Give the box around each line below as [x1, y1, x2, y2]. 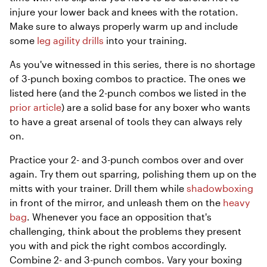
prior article [10, 101, 61, 113]
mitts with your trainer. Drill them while [10, 182, 187, 194]
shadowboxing [187, 182, 253, 194]
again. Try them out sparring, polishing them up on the [10, 167, 256, 179]
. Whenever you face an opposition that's [27, 210, 212, 222]
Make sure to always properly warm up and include [10, 20, 238, 32]
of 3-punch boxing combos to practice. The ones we [10, 72, 246, 84]
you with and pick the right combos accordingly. [10, 239, 227, 251]
